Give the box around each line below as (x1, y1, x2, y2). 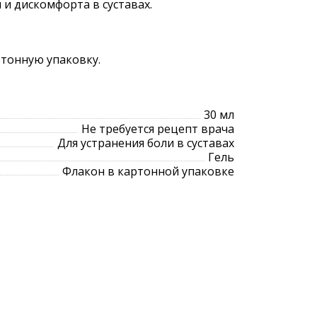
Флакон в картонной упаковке (62, 163, 234, 179)
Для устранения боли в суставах (57, 135, 234, 151)
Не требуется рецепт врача (81, 121, 234, 137)
